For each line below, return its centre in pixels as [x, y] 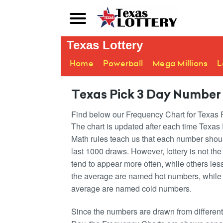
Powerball [123, 63]
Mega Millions [180, 63]
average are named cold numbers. [131, 188]
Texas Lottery [105, 45]
